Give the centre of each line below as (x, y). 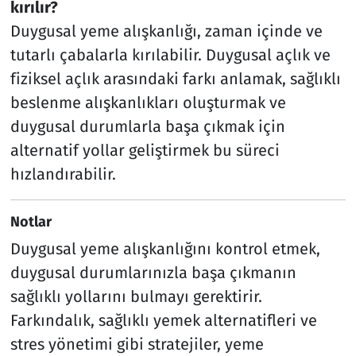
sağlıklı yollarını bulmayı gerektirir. (136, 297)
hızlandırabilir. (63, 174)
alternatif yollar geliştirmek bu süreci (145, 150)
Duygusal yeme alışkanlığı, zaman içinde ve (166, 31)
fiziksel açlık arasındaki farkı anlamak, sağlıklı (175, 78)
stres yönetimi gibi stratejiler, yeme (137, 344)
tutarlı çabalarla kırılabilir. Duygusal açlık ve (170, 54)
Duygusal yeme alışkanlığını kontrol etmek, (165, 249)
